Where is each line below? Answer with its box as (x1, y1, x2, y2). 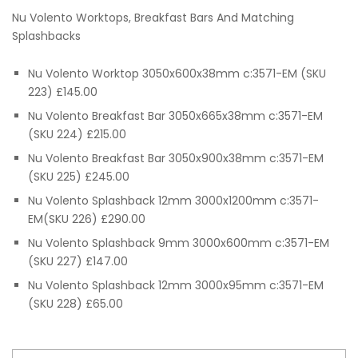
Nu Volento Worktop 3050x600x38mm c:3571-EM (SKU (28, 65, 326, 82)
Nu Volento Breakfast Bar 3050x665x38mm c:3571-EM (28, 107, 323, 124)
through (186, 54, 264, 81)
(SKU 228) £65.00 (28, 295, 123, 312)
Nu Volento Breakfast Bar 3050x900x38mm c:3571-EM (28, 149, 324, 166)
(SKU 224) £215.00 (28, 125, 126, 142)
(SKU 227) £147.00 (28, 253, 128, 269)
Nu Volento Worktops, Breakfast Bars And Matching (12, 9, 294, 26)
